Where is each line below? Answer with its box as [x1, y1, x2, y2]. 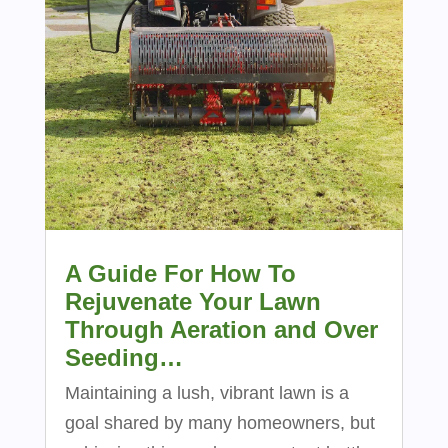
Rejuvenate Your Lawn [64, 288, 321, 316]
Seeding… [64, 344, 183, 372]
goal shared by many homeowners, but [64, 413, 375, 434]
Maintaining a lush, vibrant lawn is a [64, 383, 349, 404]
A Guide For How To [64, 260, 296, 288]
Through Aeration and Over [64, 316, 378, 344]
